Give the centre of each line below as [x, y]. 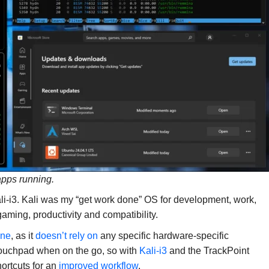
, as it [23, 236]
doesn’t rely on [66, 236]
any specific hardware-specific [163, 236]
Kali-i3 [153, 251]
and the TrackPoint [208, 251]
